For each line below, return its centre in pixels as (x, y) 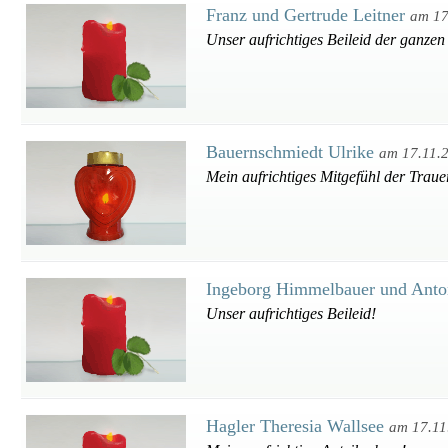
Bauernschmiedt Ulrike (292, 152)
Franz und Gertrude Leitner (308, 15)
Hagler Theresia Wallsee (297, 426)
